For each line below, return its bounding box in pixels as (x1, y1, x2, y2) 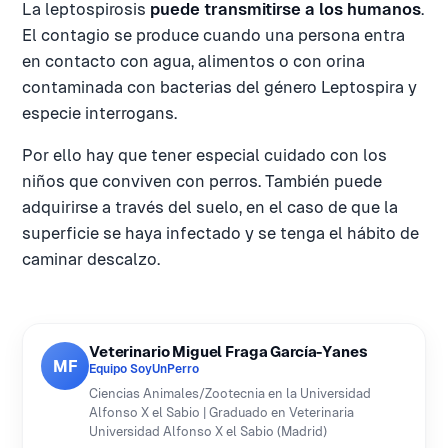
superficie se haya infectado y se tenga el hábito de (22, 224, 419, 243)
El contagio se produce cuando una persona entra (22, 26, 405, 45)
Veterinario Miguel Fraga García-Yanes (89, 343, 368, 360)
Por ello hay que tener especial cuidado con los (22, 146, 387, 165)
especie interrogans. (22, 104, 177, 123)
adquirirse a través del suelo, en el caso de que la (22, 198, 398, 217)
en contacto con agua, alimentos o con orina (22, 52, 365, 71)
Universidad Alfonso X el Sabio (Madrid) (89, 424, 327, 439)
